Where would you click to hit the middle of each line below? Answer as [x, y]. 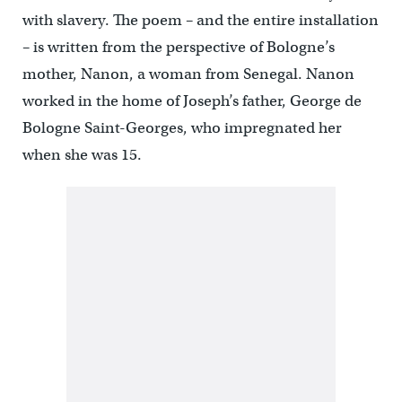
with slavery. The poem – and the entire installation [200, 20]
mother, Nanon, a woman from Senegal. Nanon [188, 74]
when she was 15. [82, 154]
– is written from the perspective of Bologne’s [178, 47]
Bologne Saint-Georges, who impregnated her [182, 127]
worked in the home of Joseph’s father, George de [192, 100]
